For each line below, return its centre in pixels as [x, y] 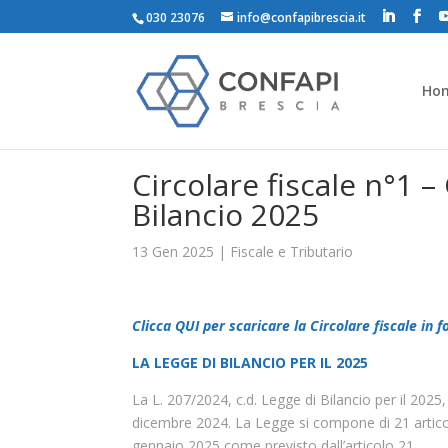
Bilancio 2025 [225, 214]
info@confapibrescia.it [301, 17]
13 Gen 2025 [173, 251]
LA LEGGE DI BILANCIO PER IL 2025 [250, 362]
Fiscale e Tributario [291, 251]
